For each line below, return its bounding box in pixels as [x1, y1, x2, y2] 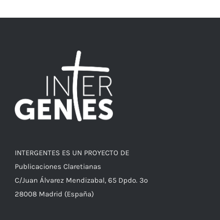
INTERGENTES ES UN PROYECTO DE [15, 148, 129, 158]
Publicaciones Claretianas [15, 162, 101, 171]
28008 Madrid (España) [15, 190, 94, 199]
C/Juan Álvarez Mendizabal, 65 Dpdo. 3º [15, 176, 148, 185]
